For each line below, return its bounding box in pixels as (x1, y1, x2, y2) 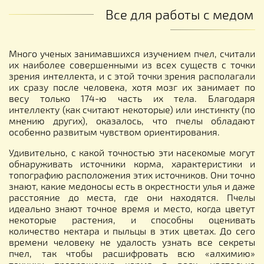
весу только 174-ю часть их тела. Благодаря (9, 92, 255, 104)
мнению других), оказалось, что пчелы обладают (9, 114, 255, 126)
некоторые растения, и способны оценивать (9, 213, 255, 225)
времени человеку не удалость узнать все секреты (9, 236, 255, 247)
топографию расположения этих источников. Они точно (9, 169, 255, 180)
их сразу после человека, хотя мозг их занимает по (9, 81, 255, 93)
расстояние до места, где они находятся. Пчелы (9, 191, 255, 203)
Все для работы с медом (105, 6, 253, 22)
